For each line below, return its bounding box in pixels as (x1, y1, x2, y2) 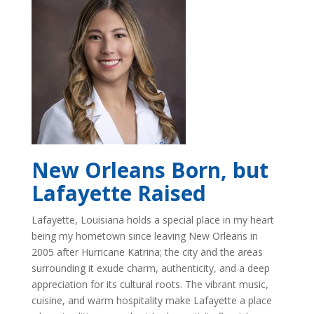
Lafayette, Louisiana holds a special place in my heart (31, 213, 274, 226)
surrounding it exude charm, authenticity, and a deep (31, 261, 270, 275)
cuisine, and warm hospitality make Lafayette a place (31, 294, 272, 307)
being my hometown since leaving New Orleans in (31, 229, 258, 243)
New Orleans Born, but (31, 156, 268, 184)
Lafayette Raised (31, 179, 206, 207)
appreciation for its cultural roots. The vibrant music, (31, 278, 268, 291)
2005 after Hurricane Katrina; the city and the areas (31, 245, 263, 259)
